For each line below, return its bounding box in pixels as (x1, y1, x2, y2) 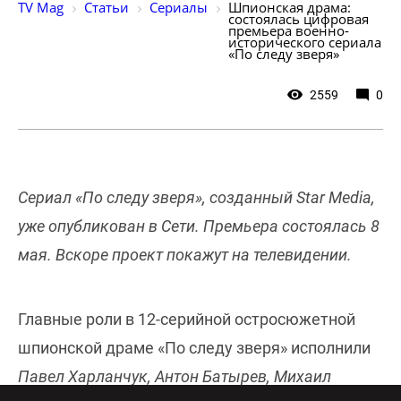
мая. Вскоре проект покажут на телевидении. (18, 245, 352, 265)
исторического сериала (228, 33, 385, 52)
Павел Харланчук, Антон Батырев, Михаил (18, 367, 331, 387)
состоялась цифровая (228, 10, 372, 29)
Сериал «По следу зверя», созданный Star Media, (18, 188, 375, 208)
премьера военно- (228, 21, 349, 40)
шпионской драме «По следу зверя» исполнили (18, 338, 371, 358)
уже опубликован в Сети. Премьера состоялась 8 (18, 217, 380, 236)
